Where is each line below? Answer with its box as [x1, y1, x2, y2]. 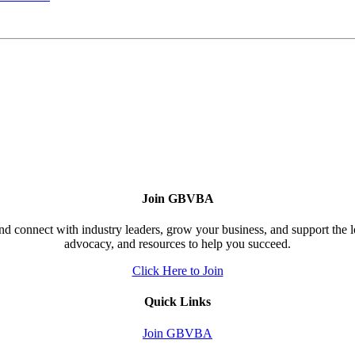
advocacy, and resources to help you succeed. [64, 237, 291, 251]
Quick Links [144, 295, 211, 309]
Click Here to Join [132, 264, 223, 278]
